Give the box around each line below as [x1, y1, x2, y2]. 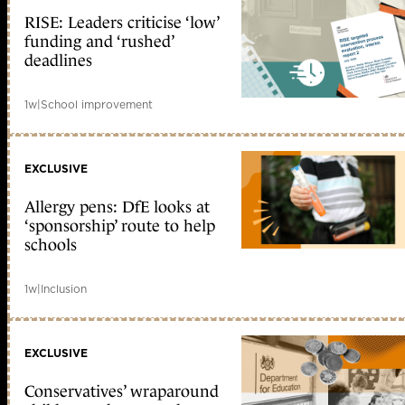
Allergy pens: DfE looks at [24, 197, 210, 216]
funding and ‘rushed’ [24, 32, 174, 51]
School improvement [41, 96, 153, 112]
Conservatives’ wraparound [24, 381, 219, 400]
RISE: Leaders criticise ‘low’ [24, 13, 219, 32]
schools [24, 235, 77, 254]
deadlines [24, 51, 92, 70]
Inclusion [41, 280, 87, 297]
